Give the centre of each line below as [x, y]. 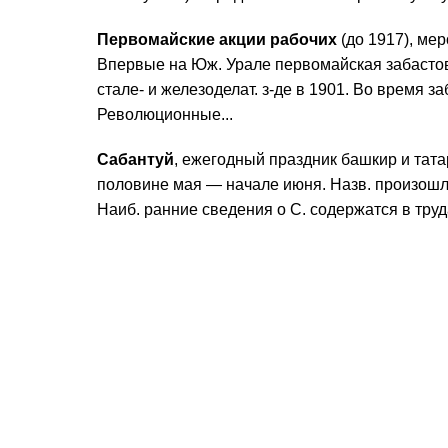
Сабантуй [135, 160]
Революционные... [165, 115]
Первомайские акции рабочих [217, 40]
